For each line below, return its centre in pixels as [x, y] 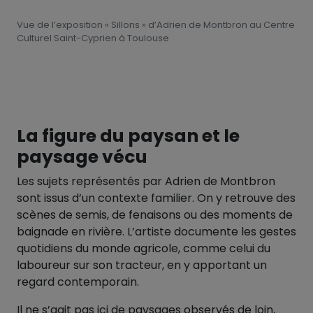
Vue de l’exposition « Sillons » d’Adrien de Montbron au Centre [156, 25]
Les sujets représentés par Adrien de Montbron [146, 182]
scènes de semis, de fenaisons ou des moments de [155, 215]
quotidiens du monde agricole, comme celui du [144, 249]
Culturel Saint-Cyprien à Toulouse [93, 38]
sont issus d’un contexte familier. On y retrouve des [156, 198]
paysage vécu [82, 157]
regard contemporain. [78, 282]
